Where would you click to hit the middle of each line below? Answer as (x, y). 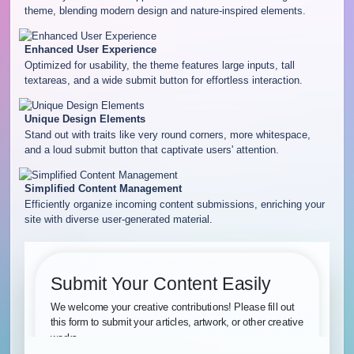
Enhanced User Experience (90, 49)
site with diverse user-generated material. (118, 220)
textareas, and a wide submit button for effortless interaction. (163, 81)
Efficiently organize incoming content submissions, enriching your (174, 205)
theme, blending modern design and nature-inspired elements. (165, 11)
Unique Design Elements (85, 119)
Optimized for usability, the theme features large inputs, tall (159, 66)
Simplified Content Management (103, 188)
